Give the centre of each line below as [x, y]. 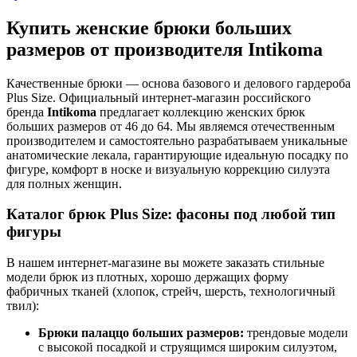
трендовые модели [296, 333]
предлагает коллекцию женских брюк [201, 112]
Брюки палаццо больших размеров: [141, 333]
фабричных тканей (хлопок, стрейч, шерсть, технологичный [171, 292]
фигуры [34, 232]
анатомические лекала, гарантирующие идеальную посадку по [177, 155]
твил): [23, 306]
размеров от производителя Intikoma [165, 49]
